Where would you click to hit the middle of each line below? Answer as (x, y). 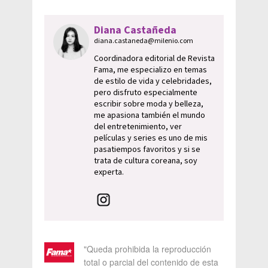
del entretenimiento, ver (138, 127)
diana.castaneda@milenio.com (144, 41)
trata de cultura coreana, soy (146, 161)
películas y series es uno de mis (151, 138)
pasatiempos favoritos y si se (147, 150)
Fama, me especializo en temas (150, 70)
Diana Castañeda (135, 31)
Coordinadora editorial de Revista (154, 59)
